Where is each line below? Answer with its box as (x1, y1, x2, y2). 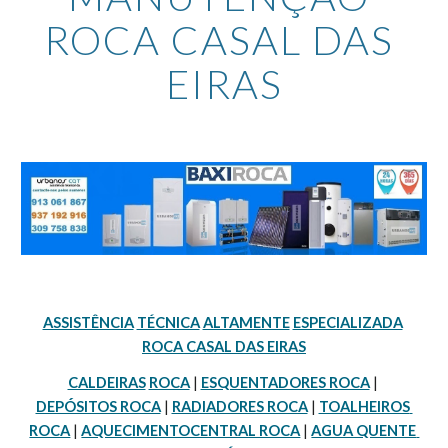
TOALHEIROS (318, 398, 410, 415)
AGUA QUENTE (311, 422, 417, 439)
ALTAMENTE (202, 314, 290, 331)
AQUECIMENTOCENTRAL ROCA (81, 422, 301, 439)
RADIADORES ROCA (171, 398, 308, 415)
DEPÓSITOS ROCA (35, 398, 161, 415)
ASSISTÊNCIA (42, 314, 134, 331)
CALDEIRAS (67, 374, 146, 391)
